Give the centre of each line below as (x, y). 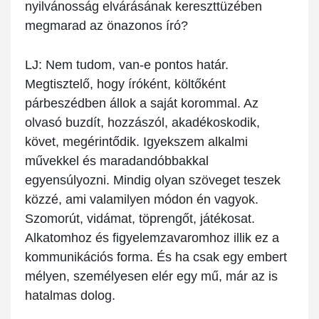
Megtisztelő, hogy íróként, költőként (125, 84)
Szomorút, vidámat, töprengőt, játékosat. (140, 219)
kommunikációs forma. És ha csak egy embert (156, 257)
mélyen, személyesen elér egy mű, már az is (151, 277)
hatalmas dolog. (70, 296)
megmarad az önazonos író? (106, 26)
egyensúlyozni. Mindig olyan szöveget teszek (153, 181)
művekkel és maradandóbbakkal (117, 161)
